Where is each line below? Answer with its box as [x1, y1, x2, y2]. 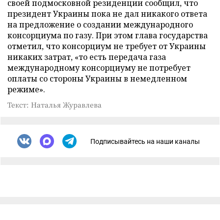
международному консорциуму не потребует [7, 62, 191, 73]
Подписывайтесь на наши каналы [90, 137, 200, 145]
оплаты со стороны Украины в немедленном [7, 73, 187, 84]
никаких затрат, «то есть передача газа [7, 52, 166, 62]
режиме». [7, 84, 45, 95]
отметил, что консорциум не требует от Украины [7, 41, 206, 52]
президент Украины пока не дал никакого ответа [7, 8, 207, 19]
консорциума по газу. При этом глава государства [7, 30, 208, 41]
